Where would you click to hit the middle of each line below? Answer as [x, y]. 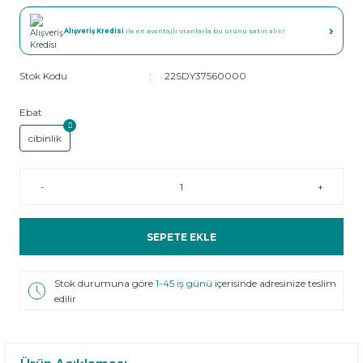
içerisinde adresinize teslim [276, 283]
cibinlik [45, 138]
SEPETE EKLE [181, 237]
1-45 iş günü [186, 283]
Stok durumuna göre [105, 283]
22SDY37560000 [205, 76]
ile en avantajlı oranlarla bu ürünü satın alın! [205, 31]
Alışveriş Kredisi [94, 31]
